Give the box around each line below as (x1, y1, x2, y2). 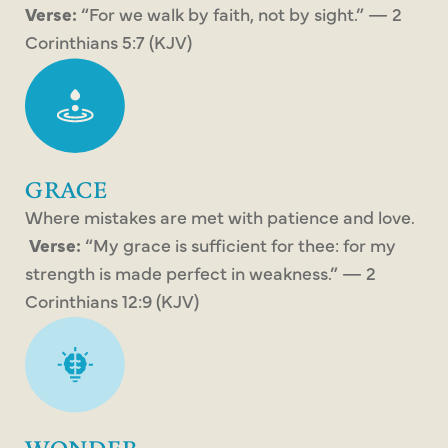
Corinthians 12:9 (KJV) (25, 288, 199, 314)
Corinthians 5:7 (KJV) (25, 29, 192, 55)
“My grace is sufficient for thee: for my (81, 232, 396, 258)
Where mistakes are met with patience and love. (25, 204, 415, 230)
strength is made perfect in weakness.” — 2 (25, 260, 376, 286)
